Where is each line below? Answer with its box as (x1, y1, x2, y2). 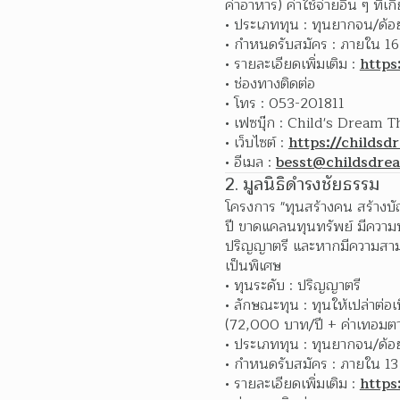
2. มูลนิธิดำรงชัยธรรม (225, 171, 379, 199)
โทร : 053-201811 (233, 92, 345, 115)
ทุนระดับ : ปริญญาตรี (233, 274, 361, 297)
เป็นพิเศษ (225, 254, 281, 278)
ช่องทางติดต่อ (233, 72, 315, 96)
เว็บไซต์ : (233, 131, 288, 154)
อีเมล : (233, 151, 276, 174)
